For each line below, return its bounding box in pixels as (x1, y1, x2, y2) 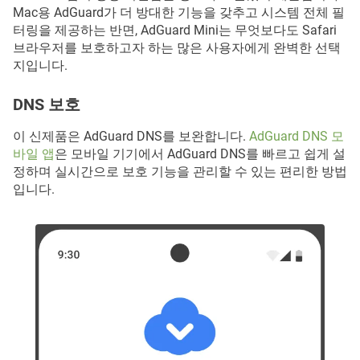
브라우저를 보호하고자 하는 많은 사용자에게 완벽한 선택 (13, 39, 341, 55)
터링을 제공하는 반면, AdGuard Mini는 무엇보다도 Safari (13, 22, 337, 38)
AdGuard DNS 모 (249, 128, 344, 144)
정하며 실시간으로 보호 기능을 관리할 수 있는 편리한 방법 (13, 163, 347, 179)
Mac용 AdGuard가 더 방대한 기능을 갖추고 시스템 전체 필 (13, 4, 345, 20)
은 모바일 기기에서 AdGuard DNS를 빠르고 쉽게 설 (55, 145, 346, 162)
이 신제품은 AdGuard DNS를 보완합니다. (13, 128, 249, 144)
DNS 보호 (13, 94, 80, 114)
